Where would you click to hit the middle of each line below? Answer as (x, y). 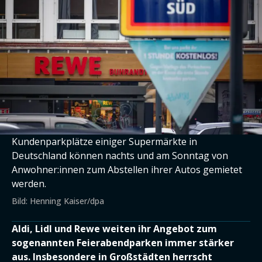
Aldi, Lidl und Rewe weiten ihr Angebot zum (114, 229)
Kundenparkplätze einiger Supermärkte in (104, 142)
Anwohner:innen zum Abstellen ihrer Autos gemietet (127, 170)
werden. (29, 184)
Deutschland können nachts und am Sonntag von (120, 156)
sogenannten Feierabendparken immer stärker (123, 243)
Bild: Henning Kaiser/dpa (58, 201)
